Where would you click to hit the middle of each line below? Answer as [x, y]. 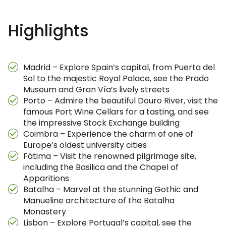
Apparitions [46, 178]
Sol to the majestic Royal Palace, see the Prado [116, 78]
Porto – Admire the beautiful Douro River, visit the [121, 101]
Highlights [48, 31]
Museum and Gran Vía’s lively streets [96, 90]
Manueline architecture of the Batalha [99, 201]
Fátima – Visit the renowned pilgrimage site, [110, 156]
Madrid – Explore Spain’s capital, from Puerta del [119, 67]
